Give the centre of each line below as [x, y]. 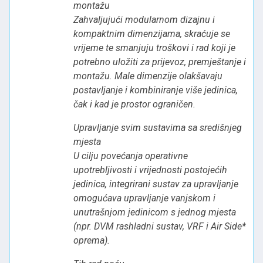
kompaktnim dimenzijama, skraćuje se [152, 33]
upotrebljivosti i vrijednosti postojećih [150, 170]
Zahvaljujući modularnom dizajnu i [144, 19]
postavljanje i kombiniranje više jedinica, [156, 90]
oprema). [92, 240]
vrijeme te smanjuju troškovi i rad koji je [154, 48]
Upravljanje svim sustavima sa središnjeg [158, 127]
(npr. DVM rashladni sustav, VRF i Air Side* [160, 226]
